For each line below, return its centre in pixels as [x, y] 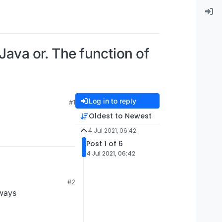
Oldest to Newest [120, 116]
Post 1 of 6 [105, 144]
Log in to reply [112, 101]
